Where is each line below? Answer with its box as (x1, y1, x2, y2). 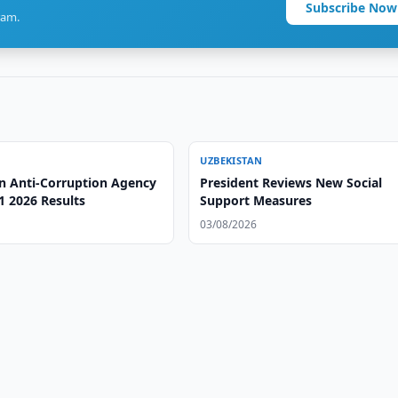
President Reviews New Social (200, 174, 383, 191)
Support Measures (200, 192, 313, 209)
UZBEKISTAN (200, 154, 263, 167)
